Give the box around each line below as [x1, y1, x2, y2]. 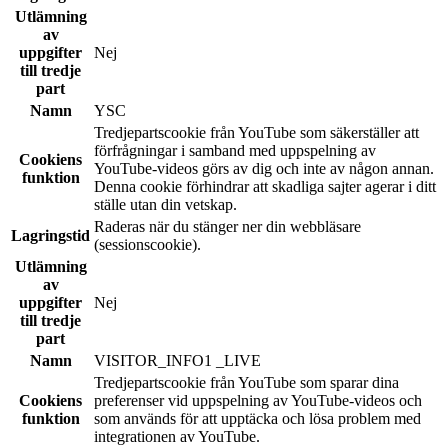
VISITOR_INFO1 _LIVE [94, 351, 261, 369]
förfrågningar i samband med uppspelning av [94, 141, 376, 159]
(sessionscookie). [94, 235, 201, 253]
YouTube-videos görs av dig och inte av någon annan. [94, 159, 434, 177]
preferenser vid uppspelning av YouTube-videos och [94, 391, 422, 409]
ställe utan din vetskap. [94, 195, 237, 213]
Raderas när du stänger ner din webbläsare [94, 217, 361, 235]
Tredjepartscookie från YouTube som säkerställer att [94, 123, 419, 141]
